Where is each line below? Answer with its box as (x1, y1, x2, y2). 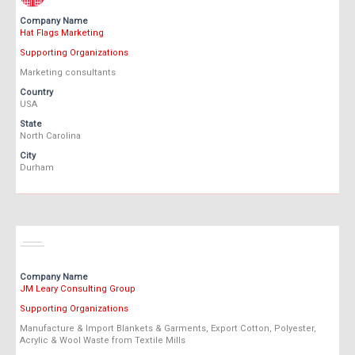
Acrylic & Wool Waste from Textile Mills (20, 335, 185, 346)
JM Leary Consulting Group (20, 284, 136, 295)
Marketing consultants (20, 67, 116, 78)
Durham (20, 162, 54, 174)
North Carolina (20, 131, 81, 142)
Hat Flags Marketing (20, 28, 104, 39)
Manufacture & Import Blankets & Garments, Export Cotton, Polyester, (20, 323, 316, 334)
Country (20, 87, 53, 98)
